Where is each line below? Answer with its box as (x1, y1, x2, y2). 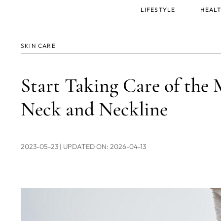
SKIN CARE (21, 42, 56, 49)
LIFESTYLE (140, 6, 176, 13)
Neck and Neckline (21, 97, 168, 121)
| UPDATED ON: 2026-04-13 (60, 142, 146, 151)
